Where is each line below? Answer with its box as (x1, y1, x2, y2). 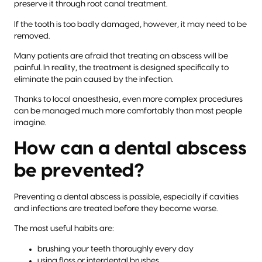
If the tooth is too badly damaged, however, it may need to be (14, 20, 247, 29)
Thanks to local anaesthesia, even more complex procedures (14, 95, 243, 104)
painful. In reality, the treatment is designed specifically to (14, 64, 229, 73)
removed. (14, 32, 50, 40)
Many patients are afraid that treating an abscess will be (14, 52, 228, 61)
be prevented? (14, 161, 144, 180)
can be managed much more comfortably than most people (14, 107, 242, 116)
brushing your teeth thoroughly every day (37, 244, 194, 253)
